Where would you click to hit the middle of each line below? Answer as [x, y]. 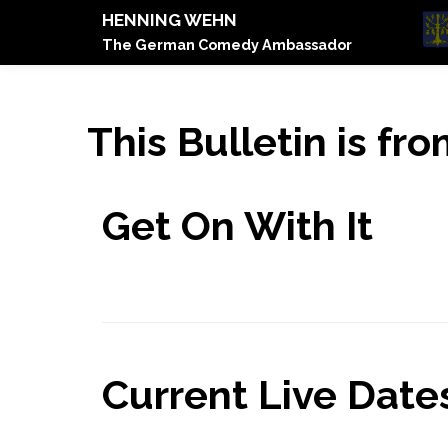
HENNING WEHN [169, 20]
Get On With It [237, 225]
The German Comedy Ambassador [227, 44]
